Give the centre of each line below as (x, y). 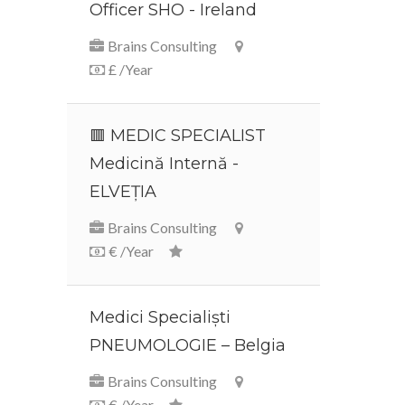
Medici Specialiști (160, 317)
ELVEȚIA (123, 192)
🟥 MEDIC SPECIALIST (178, 136)
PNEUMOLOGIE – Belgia (188, 345)
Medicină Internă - (164, 164)
